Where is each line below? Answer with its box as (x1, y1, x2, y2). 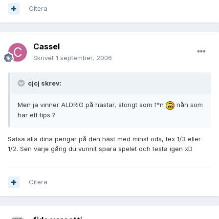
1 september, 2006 (56, 54, 112, 62)
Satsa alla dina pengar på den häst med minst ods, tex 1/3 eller (8, 134, 201, 143)
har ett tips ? (18, 110, 56, 119)
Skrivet (33, 54, 56, 62)
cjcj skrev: (26, 79, 62, 88)
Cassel (33, 42, 60, 52)
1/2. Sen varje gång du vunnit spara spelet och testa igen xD (8, 144, 193, 153)
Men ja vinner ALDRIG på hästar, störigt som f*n (18, 101, 166, 109)
